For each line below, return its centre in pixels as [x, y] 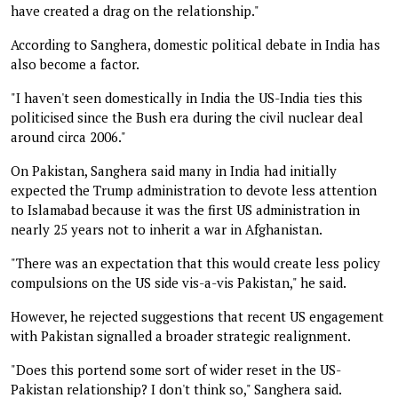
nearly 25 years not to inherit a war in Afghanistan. [167, 229]
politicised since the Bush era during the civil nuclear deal [187, 117]
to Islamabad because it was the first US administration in [185, 209]
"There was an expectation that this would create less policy [195, 263]
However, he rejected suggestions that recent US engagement [197, 316]
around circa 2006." [68, 136]
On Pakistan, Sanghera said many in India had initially [174, 170]
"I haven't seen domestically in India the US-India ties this [187, 97]
